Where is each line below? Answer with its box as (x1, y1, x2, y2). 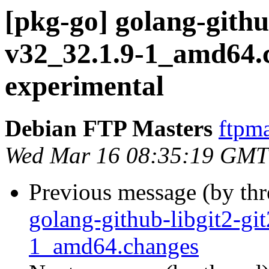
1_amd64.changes (29, 233, 199, 259)
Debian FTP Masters (5, 115, 213, 142)
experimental (5, 70, 164, 101)
